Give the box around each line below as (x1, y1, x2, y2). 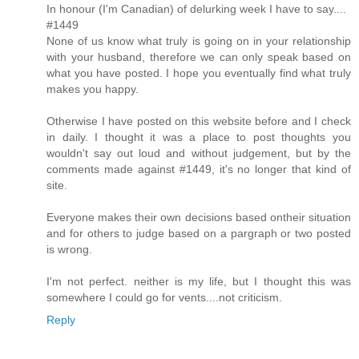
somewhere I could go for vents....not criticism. (46, 290, 282, 304)
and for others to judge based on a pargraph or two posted (46, 226, 351, 240)
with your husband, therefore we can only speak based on (46, 50, 351, 63)
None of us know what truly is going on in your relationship (46, 34, 351, 47)
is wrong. (46, 242, 92, 256)
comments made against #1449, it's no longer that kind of (46, 162, 351, 175)
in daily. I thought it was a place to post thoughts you (46, 130, 351, 143)
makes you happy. (46, 82, 139, 95)
